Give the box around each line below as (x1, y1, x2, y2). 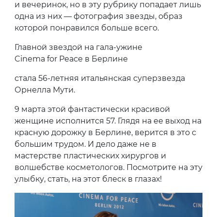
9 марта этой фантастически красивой (15, 104, 170, 114)
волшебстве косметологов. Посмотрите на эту (15, 162, 202, 172)
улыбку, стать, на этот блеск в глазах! (15, 174, 162, 184)
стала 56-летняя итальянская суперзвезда (15, 73, 185, 83)
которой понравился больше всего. (15, 23, 159, 32)
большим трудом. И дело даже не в (15, 139, 156, 149)
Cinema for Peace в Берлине (15, 54, 128, 63)
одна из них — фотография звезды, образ (15, 11, 183, 21)
